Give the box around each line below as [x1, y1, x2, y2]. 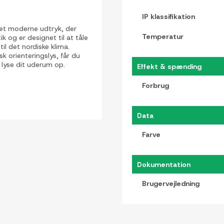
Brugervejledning [142, 178, 199, 188]
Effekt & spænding [137, 61, 201, 71]
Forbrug [142, 80, 169, 90]
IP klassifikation [142, 11, 195, 21]
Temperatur [142, 31, 183, 41]
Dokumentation [137, 159, 190, 169]
